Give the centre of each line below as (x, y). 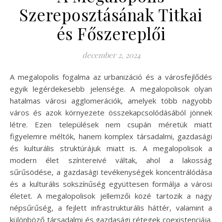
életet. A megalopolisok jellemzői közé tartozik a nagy (111, 196)
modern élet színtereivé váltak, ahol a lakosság (111, 160)
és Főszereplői (111, 33)
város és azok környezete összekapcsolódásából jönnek (111, 113)
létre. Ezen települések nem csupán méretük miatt (111, 125)
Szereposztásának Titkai (111, 15)
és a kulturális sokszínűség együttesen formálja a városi (111, 184)
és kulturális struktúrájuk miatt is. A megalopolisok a (111, 148)
